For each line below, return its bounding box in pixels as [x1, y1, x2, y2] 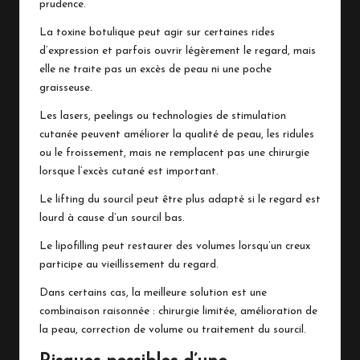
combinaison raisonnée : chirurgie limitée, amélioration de [39, 306, 317, 317]
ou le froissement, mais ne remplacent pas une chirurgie [39, 148, 309, 159]
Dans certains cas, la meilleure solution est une [39, 288, 267, 299]
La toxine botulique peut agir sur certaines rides [39, 27, 275, 39]
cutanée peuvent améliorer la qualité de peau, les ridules [39, 129, 314, 141]
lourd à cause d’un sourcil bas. [39, 213, 185, 224]
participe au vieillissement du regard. [39, 260, 219, 271]
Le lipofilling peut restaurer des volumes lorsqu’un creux [39, 241, 310, 252]
